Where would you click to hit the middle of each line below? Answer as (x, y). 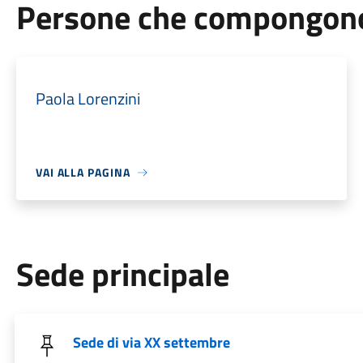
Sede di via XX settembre (151, 342)
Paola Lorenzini (88, 98)
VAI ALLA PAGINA (83, 172)
